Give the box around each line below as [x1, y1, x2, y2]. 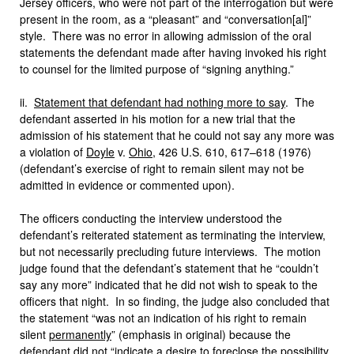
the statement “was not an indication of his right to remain [20, 310, 307, 326]
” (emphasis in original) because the [111, 326, 291, 342]
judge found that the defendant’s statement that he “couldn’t [20, 260, 318, 276]
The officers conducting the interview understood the [20, 210, 282, 226]
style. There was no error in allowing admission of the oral [20, 28, 311, 43]
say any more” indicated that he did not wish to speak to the [20, 277, 318, 292]
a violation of [20, 144, 86, 160]
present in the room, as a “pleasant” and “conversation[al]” [20, 11, 311, 27]
